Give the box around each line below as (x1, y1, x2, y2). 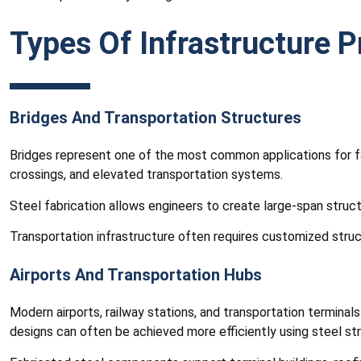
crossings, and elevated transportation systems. (10, 167, 283, 183)
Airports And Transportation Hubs (10, 265, 262, 285)
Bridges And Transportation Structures (10, 108, 301, 128)
